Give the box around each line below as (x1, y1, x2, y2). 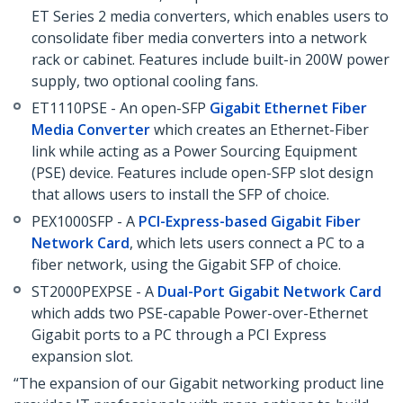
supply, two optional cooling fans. (31, 71, 258, 92)
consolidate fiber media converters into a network (31, 28, 367, 49)
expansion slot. (31, 346, 133, 367)
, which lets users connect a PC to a (130, 233, 364, 254)
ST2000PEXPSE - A (31, 282, 157, 302)
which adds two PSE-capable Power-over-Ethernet (31, 303, 368, 324)
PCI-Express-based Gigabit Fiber (139, 211, 361, 232)
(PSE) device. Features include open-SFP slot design (31, 163, 373, 184)
